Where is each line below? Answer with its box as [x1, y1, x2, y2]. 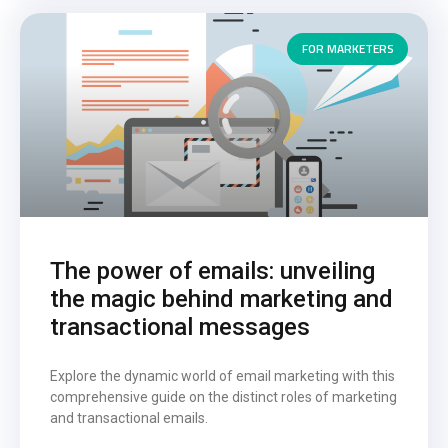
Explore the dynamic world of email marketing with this [50, 367, 395, 384]
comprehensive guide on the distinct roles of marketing [50, 388, 397, 405]
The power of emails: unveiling [50, 256, 375, 285]
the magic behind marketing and [50, 284, 393, 313]
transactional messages [50, 312, 310, 341]
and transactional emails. [50, 409, 208, 426]
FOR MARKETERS [301, 38, 394, 58]
